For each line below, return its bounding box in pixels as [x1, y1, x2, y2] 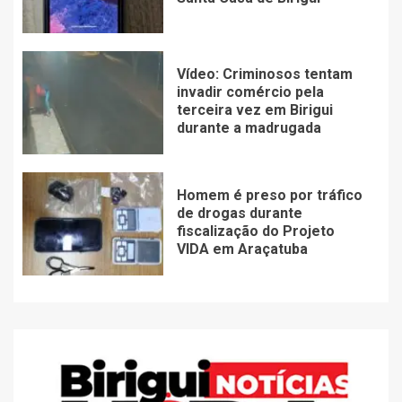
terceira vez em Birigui [176, 101, 333, 119]
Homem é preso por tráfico [176, 187, 363, 205]
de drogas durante [176, 205, 302, 223]
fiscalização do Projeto [176, 223, 335, 240]
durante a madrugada [176, 119, 321, 137]
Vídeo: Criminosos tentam [176, 66, 353, 83]
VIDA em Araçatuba [176, 240, 308, 258]
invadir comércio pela [176, 83, 324, 101]
